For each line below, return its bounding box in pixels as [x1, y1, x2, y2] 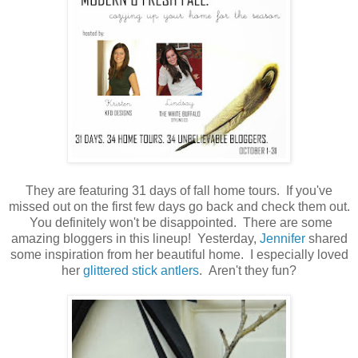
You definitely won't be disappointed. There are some [26, 216, 332, 230]
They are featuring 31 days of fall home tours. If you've [26, 184, 332, 198]
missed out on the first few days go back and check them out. [8, 200, 350, 214]
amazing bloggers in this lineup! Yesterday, [10, 232, 260, 246]
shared [304, 232, 348, 246]
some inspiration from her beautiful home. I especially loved [10, 248, 348, 262]
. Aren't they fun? [199, 264, 296, 278]
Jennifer [259, 232, 305, 246]
